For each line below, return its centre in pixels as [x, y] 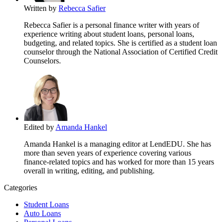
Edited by [39, 127]
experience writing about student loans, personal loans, [109, 34]
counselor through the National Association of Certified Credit [121, 52]
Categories [21, 188]
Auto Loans [42, 214]
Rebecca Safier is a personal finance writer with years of [111, 25]
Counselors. [42, 61]
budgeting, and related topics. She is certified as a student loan [120, 43]
